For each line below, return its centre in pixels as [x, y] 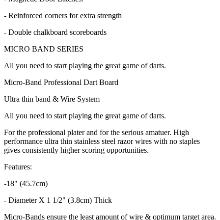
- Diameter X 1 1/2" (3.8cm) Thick [58, 200]
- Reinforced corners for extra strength [63, 15]
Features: [18, 166]
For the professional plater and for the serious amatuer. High [96, 132]
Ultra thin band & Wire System [52, 99]
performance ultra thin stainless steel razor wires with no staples [102, 141]
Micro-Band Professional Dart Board [61, 82]
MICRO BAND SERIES [44, 49]
